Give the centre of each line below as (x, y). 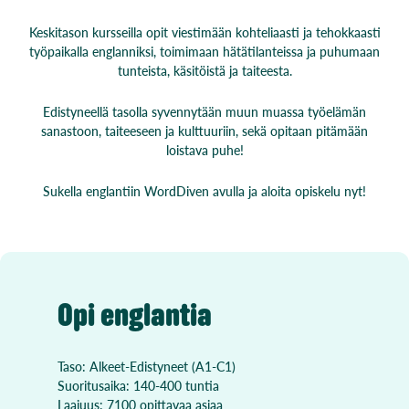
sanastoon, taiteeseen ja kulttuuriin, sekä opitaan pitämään (204, 130)
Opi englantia (135, 315)
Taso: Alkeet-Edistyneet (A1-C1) (147, 366)
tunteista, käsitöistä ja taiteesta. (204, 70)
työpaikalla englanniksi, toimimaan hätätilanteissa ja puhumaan (204, 51)
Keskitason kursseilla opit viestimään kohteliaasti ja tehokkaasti (204, 31)
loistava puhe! (204, 149)
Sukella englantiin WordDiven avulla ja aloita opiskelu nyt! (204, 190)
